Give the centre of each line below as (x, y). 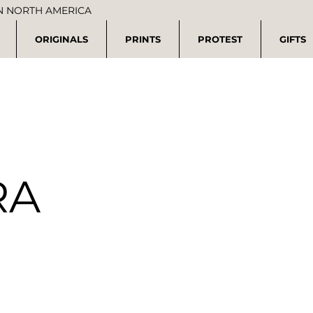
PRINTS (143, 39)
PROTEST (220, 39)
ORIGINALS (61, 39)
